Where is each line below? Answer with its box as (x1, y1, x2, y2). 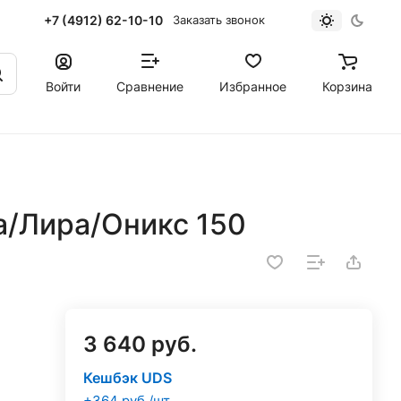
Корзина (322, 78, 372, 94)
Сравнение (116, 78, 183, 94)
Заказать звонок (173, 13, 266, 27)
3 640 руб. (82, 331, 197, 357)
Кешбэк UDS (82, 369, 172, 387)
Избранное (219, 78, 286, 94)
